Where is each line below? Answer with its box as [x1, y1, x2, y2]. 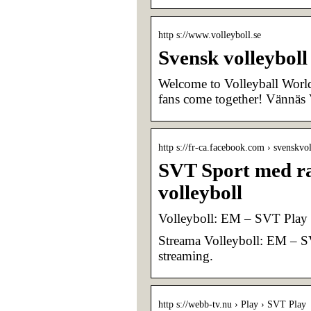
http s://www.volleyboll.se [158, 29, 261, 40]
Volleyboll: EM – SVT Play [158, 210, 308, 226]
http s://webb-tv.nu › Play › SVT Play [158, 299, 306, 310]
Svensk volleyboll [158, 47, 308, 69]
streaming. [158, 248, 213, 263]
